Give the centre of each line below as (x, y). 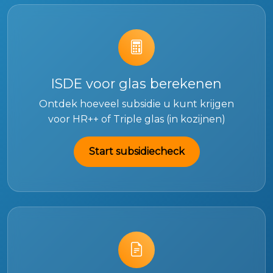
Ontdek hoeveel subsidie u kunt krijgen (136, 104)
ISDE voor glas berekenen (136, 84)
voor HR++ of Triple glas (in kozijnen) (136, 119)
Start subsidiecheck (136, 152)
